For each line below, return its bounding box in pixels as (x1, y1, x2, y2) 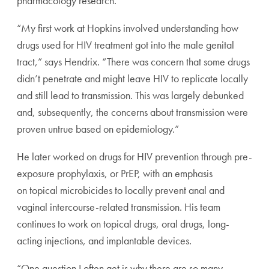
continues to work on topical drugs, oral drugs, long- (17, 217, 229, 231)
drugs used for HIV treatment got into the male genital (17, 38, 234, 52)
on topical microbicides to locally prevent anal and (17, 183, 225, 197)
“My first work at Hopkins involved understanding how (17, 21, 238, 35)
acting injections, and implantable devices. (17, 234, 192, 247)
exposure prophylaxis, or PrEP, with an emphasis (17, 166, 213, 180)
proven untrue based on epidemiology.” (17, 122, 179, 136)
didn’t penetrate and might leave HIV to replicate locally (17, 71, 248, 85)
